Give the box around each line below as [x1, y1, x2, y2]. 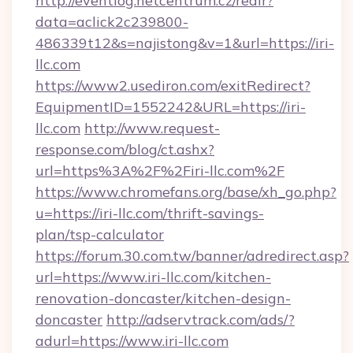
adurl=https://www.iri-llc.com [35, 332, 229, 350]
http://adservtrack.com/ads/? [106, 310, 295, 329]
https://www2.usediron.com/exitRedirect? [35, 76, 310, 95]
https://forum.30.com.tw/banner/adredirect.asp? [35, 247, 349, 265]
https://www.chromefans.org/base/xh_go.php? [35, 183, 336, 201]
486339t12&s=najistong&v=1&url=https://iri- [35, 34, 334, 52]
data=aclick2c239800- [35, 13, 188, 31]
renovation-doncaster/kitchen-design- [35, 289, 291, 307]
